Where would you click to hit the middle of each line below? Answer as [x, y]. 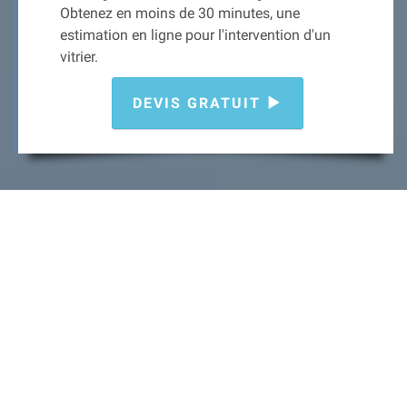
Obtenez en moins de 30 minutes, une [180, 14]
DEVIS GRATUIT [199, 104]
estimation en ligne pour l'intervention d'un [195, 35]
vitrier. [79, 57]
